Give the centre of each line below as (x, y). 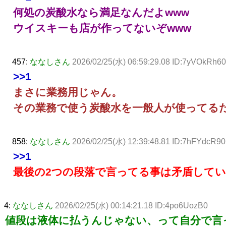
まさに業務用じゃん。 (68, 92)
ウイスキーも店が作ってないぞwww (102, 28)
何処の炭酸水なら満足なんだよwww (101, 12)
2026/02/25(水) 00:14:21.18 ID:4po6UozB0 (131, 205)
